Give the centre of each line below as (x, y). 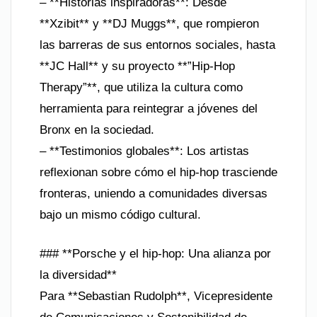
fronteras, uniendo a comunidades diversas (154, 193)
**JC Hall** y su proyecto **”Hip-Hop (137, 66)
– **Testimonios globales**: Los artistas (144, 151)
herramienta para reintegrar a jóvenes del (149, 108)
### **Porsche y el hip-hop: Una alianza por (155, 254)
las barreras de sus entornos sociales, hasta (157, 45)
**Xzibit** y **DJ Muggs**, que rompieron (149, 23)
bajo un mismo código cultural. (120, 214)
